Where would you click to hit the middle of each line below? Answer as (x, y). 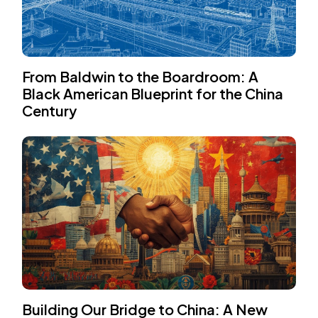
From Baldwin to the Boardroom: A (141, 77)
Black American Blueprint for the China (153, 94)
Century (50, 111)
